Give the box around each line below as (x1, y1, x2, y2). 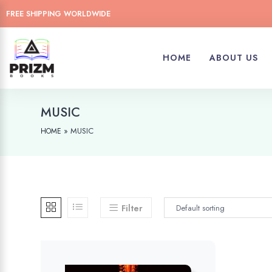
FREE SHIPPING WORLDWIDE (6, 8, 110, 19)
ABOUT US (209, 52, 259, 64)
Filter (121, 202, 143, 214)
